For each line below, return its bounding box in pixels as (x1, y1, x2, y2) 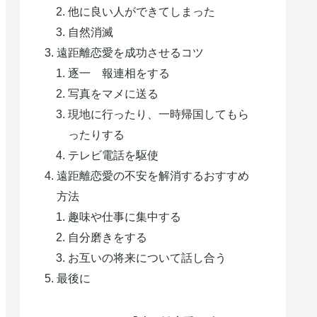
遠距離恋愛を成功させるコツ (57, 46, 204, 59)
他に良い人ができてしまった (68, 5, 216, 18)
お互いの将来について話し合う (68, 251, 227, 265)
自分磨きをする (68, 231, 148, 244)
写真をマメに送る (68, 87, 159, 100)
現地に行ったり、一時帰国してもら (68, 108, 250, 121)
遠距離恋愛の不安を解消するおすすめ (57, 169, 250, 183)
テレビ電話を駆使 (68, 149, 159, 162)
